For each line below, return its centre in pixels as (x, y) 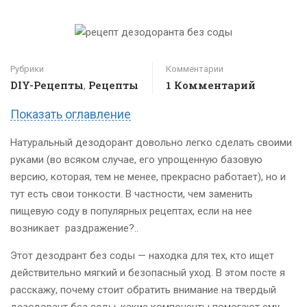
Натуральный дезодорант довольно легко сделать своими (151, 142)
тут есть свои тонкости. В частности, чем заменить (132, 194)
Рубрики (27, 69)
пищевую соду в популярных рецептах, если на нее (131, 211)
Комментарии (195, 69)
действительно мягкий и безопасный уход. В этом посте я (148, 272)
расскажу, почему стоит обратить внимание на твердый (143, 290)
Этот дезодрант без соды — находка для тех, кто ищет (142, 255)
